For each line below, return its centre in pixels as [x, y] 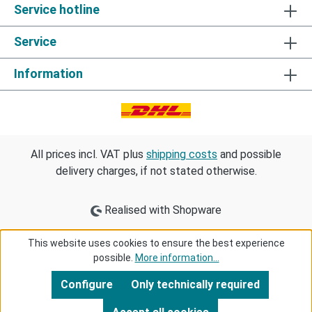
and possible [249, 155]
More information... [177, 258]
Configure [87, 284]
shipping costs [182, 155]
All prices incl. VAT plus [88, 155]
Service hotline [57, 10]
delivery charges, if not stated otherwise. [156, 171]
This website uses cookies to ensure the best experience [156, 243]
